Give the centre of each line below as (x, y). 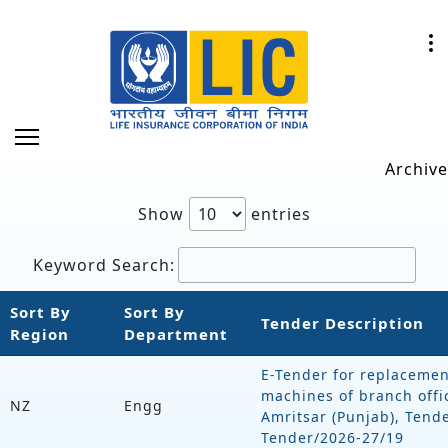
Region (39, 333)
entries (278, 213)
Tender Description (342, 322)
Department (176, 333)
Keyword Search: (103, 264)
